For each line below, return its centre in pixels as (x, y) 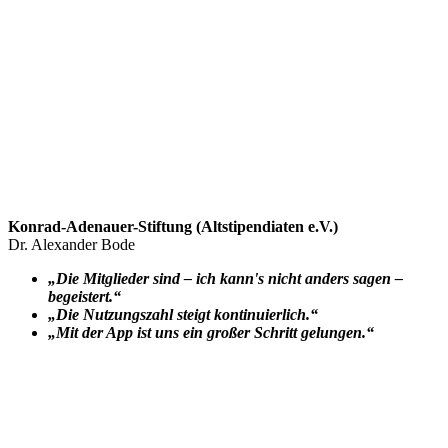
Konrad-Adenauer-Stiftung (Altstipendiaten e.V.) (173, 226)
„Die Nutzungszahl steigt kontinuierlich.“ (183, 314)
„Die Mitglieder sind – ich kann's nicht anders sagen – (225, 278)
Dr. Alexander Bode (71, 244)
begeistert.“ (84, 296)
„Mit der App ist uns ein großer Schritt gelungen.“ (211, 332)
